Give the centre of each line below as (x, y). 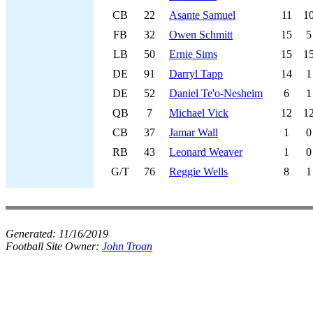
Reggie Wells (198, 172)
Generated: (32, 234)
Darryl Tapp (196, 74)
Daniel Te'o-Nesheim (216, 93)
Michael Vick (199, 113)
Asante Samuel (202, 15)
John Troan (127, 246)
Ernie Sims (193, 54)
